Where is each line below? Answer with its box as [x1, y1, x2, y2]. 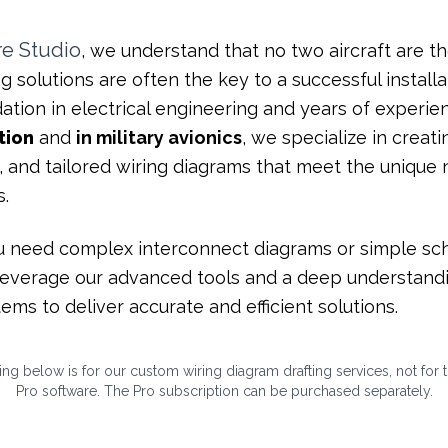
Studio [14, 37, 81, 62]
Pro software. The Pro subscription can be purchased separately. [15, 382, 433, 399]
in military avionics [76, 126, 242, 148]
